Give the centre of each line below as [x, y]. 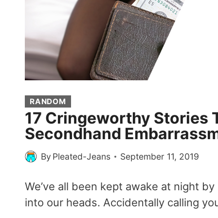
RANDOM [48, 101]
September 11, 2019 [160, 156]
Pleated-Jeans [82, 156]
